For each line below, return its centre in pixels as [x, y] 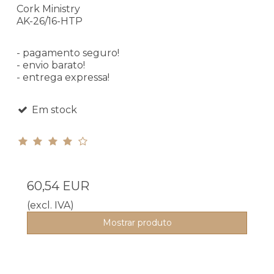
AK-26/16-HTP [50, 21]
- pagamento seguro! [68, 53]
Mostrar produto [137, 222]
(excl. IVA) [50, 205]
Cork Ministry [48, 9]
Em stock [53, 109]
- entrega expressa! [63, 77]
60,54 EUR [58, 186]
